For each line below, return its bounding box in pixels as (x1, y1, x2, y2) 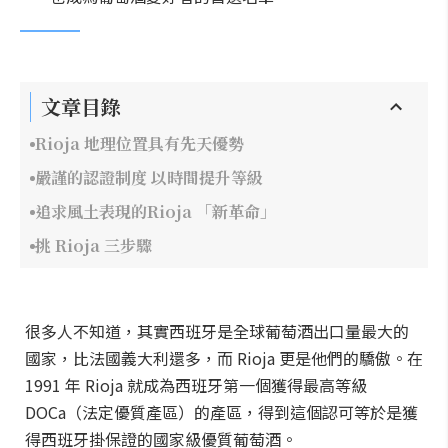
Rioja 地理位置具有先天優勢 (35, 132, 244, 155)
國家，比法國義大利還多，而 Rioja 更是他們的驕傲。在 (25, 346, 423, 370)
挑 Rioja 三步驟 (35, 234, 152, 257)
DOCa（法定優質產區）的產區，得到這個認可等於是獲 (25, 400, 418, 424)
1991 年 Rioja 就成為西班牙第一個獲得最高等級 (25, 373, 367, 397)
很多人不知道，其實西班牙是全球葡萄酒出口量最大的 (25, 319, 409, 343)
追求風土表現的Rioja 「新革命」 (35, 200, 276, 223)
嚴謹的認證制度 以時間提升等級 (35, 166, 263, 189)
